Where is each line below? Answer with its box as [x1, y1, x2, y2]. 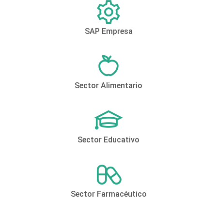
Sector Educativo [77, 135, 139, 145]
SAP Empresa [84, 27, 133, 36]
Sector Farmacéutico [70, 189, 147, 199]
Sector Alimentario [75, 81, 142, 91]
